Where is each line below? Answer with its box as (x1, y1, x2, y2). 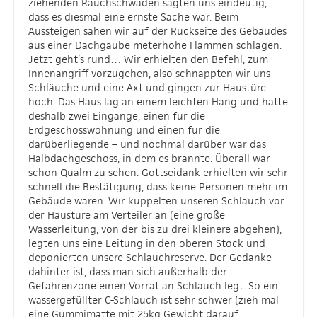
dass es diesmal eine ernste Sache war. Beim (28, 10, 238, 23)
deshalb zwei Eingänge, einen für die (28, 109, 205, 122)
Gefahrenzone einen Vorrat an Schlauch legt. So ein (28, 279, 278, 292)
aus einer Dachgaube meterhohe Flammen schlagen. (28, 38, 282, 52)
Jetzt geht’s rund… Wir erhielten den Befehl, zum (28, 52, 268, 66)
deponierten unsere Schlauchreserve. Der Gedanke (28, 250, 272, 264)
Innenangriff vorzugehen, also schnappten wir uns (28, 67, 270, 80)
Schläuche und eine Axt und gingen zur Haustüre (28, 81, 266, 94)
